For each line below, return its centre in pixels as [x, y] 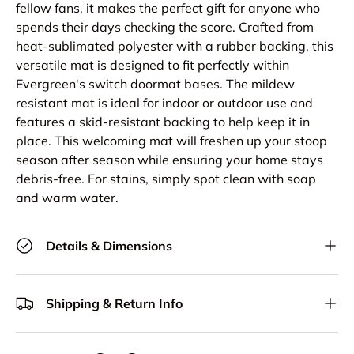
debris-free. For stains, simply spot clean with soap [166, 178]
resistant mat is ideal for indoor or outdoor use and [164, 102]
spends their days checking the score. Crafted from [165, 26]
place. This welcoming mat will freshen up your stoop [171, 140]
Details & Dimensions [109, 245]
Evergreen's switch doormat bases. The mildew [155, 83]
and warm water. [67, 197]
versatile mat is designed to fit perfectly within [153, 64]
